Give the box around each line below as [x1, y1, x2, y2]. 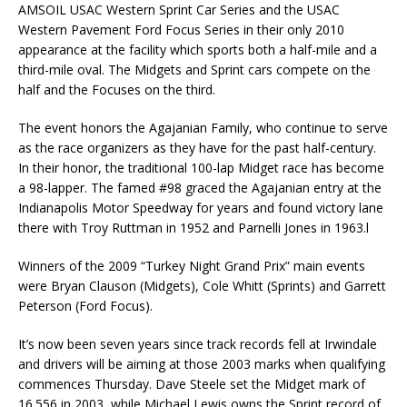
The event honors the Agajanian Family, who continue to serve [18, 118, 388, 136]
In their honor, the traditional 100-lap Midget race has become [18, 158, 384, 176]
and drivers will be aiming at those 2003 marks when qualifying [18, 354, 385, 372]
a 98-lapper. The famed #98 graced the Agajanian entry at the [18, 178, 382, 196]
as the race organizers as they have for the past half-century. [18, 138, 376, 156]
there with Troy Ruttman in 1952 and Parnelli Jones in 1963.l [18, 218, 369, 236]
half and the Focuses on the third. [18, 80, 215, 98]
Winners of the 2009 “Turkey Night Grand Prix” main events [18, 256, 365, 274]
